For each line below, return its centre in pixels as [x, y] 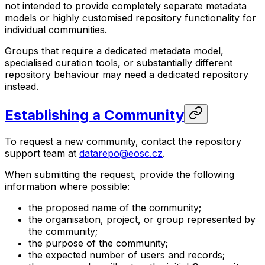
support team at [42, 153]
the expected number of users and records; [127, 255]
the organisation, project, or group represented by [142, 219]
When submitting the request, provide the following [119, 174]
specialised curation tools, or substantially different [119, 63]
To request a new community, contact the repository [123, 141]
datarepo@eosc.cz [121, 153]
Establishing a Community [94, 115]
